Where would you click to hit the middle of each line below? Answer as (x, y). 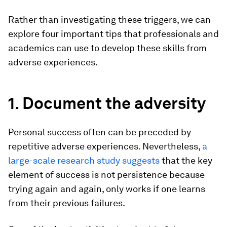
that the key (186, 160)
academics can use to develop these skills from (107, 48)
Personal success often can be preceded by (100, 132)
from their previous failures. (67, 203)
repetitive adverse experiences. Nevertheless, (105, 146)
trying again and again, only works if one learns (107, 189)
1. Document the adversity (107, 103)
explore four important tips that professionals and (113, 34)
